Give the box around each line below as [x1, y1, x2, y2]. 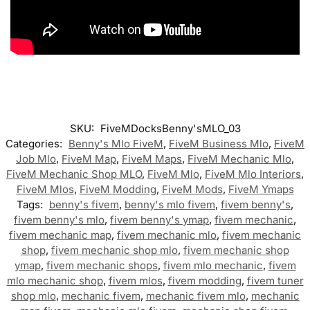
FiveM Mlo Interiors [205, 167, 301, 181]
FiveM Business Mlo [169, 136, 268, 150]
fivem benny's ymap [110, 212, 209, 226]
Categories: [6, 136, 65, 150]
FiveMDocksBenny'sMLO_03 [100, 121, 241, 135]
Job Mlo [16, 152, 56, 165]
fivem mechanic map [9, 228, 111, 241]
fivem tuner [246, 273, 304, 287]
